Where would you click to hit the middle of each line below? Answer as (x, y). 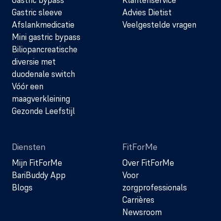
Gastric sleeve (37, 12)
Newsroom (142, 212)
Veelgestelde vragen (159, 24)
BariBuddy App (39, 175)
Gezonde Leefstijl (43, 111)
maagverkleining (41, 98)
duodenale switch (43, 74)
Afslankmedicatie (43, 24)
